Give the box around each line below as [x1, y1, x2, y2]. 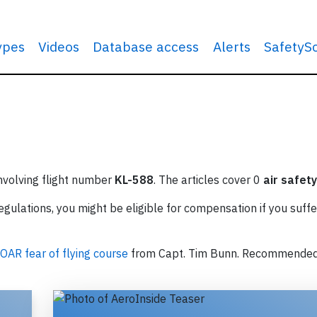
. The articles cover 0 [154, 173, 263, 187]
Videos [38, 38, 80, 55]
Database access [93, 38, 200, 55]
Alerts [212, 38, 250, 55]
